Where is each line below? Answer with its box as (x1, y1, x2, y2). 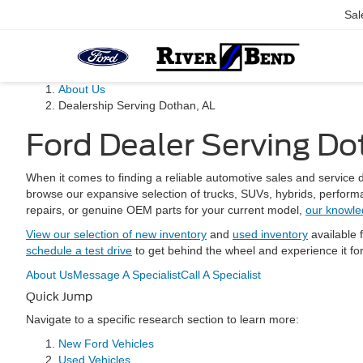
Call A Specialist (181, 268, 261, 281)
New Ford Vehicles (58, 337, 154, 350)
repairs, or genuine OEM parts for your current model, (26, 203, 305, 216)
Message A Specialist (73, 268, 181, 281)
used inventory (233, 228, 308, 241)
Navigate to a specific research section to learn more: (26, 313, 299, 326)
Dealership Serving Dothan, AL (58, 99, 216, 112)
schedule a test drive (26, 244, 132, 257)
